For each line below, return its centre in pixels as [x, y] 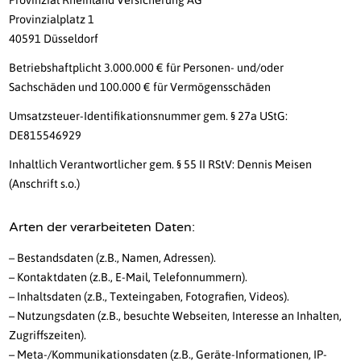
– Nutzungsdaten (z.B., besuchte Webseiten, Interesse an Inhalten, [176, 316]
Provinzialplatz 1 [52, 20]
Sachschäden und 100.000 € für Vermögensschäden [140, 87]
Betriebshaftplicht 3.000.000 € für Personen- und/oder [147, 68]
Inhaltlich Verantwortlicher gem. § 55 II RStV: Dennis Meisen [161, 165]
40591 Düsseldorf [54, 39]
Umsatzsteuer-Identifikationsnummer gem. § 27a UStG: [149, 116]
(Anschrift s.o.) [45, 184]
